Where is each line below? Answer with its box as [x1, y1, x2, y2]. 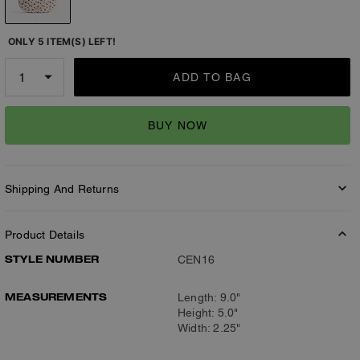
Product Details [5, 228, 84, 241]
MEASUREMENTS [5, 290, 108, 303]
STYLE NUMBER [5, 252, 100, 265]
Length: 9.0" [178, 291, 241, 304]
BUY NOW [147, 118, 208, 132]
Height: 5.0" [178, 306, 239, 319]
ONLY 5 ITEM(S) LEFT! [8, 35, 116, 47]
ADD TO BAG [173, 71, 252, 84]
